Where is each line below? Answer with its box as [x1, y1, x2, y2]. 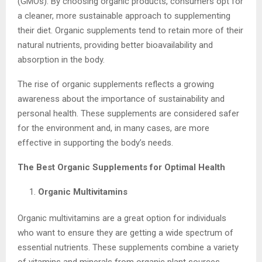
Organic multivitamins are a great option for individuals [18, 212, 226, 223]
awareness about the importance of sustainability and [18, 93, 225, 104]
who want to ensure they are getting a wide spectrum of [18, 227, 233, 238]
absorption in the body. [18, 54, 105, 65]
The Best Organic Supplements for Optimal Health [18, 161, 225, 173]
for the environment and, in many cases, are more [18, 122, 209, 133]
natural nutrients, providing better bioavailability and [18, 39, 213, 50]
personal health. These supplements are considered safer [18, 108, 239, 119]
